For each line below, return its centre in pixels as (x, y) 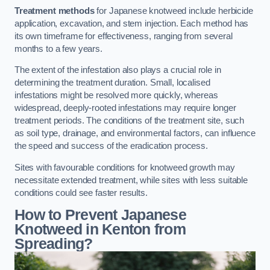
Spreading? (54, 244)
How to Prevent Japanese (100, 215)
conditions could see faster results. (81, 193)
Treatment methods (55, 11)
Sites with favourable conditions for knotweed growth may (125, 167)
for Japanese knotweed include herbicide (174, 11)
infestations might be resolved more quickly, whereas (116, 96)
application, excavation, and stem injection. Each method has (132, 23)
